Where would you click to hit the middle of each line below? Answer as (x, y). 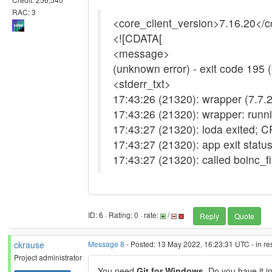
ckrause (29, 245)
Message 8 (106, 244)
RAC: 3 (24, 12)
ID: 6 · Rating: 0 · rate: (124, 215)
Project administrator (48, 257)
